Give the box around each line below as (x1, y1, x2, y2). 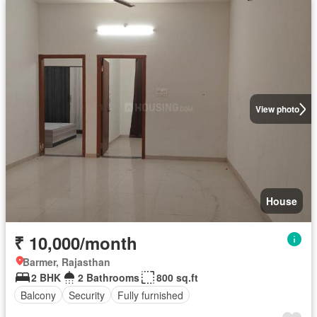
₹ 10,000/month (14, 231, 137, 255)
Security (69, 287, 105, 302)
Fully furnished (117, 287, 183, 302)
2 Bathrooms (78, 270, 139, 284)
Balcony (21, 287, 56, 302)
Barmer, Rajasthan (23, 255, 110, 269)
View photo (255, 103, 299, 115)
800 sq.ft (156, 270, 198, 284)
